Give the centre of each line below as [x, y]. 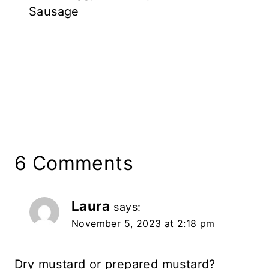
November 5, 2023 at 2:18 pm [143, 223]
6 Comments [74, 163]
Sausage [54, 11]
